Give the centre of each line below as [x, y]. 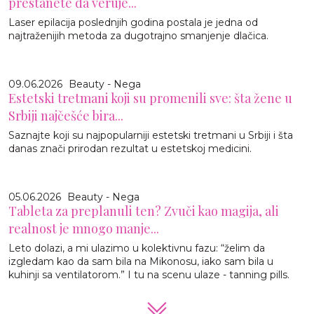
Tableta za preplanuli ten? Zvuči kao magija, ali [144, 211]
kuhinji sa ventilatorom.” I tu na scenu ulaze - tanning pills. [149, 274]
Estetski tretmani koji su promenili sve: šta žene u [150, 98]
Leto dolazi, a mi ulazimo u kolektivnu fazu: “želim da [137, 248]
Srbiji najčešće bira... [66, 115]
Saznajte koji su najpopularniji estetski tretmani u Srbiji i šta [151, 135]
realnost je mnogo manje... [84, 228]
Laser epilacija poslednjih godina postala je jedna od [133, 22]
